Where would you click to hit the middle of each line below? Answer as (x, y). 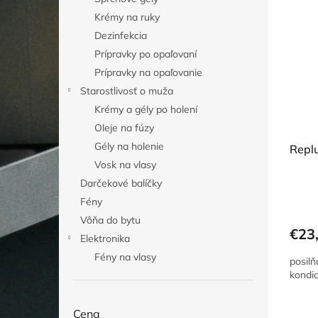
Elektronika (105, 238)
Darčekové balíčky (121, 183)
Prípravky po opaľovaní (146, 54)
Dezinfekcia (121, 35)
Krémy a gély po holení (146, 109)
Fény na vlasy (125, 257)
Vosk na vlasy (125, 165)
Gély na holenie (129, 146)
